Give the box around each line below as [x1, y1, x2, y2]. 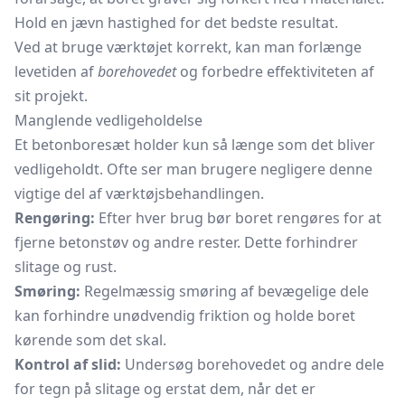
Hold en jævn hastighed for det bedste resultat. [14, 13, 338, 33]
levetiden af [14, 61, 98, 81]
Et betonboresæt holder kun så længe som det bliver [14, 135, 375, 155]
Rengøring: [14, 208, 95, 228]
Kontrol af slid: [14, 354, 121, 374]
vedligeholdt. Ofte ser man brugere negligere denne [14, 159, 372, 179]
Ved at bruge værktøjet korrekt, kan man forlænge [14, 37, 362, 57]
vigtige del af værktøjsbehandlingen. [14, 184, 264, 203]
